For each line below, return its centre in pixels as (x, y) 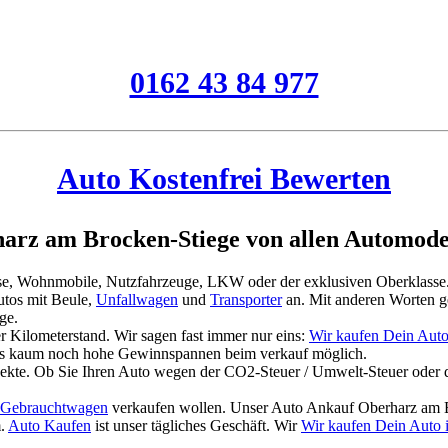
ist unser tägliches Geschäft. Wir (196, 425)
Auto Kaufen (49, 425)
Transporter (246, 299)
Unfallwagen (137, 299)
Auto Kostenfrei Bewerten (224, 178)
